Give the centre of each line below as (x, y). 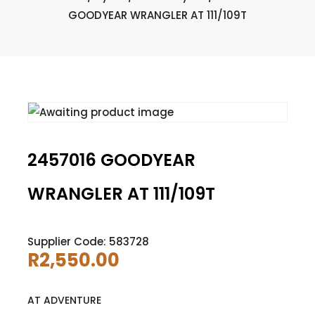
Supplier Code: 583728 (88, 241)
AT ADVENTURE (64, 300)
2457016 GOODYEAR (111, 160)
